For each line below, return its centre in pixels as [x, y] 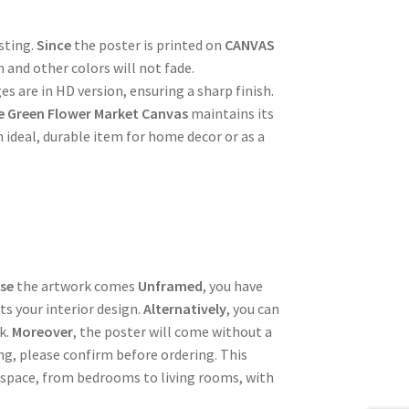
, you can [253, 308]
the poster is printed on [148, 44]
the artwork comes [76, 285]
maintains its [231, 113]
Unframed [171, 285]
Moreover [43, 331]
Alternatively [185, 308]
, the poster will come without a [173, 331]
